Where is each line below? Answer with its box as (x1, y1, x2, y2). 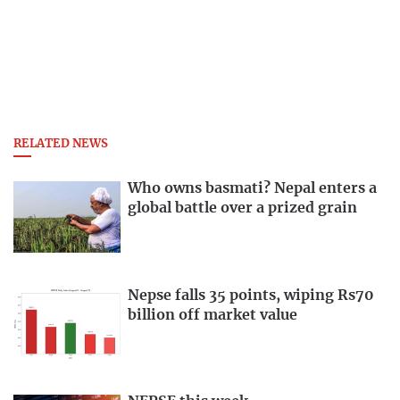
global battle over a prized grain (128, 200, 357, 215)
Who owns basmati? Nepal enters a (128, 180, 377, 196)
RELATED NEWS (13, 137, 108, 150)
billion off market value (128, 307, 297, 322)
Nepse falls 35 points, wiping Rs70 (128, 287, 374, 303)
